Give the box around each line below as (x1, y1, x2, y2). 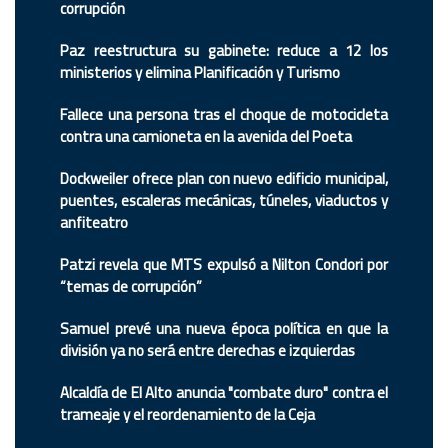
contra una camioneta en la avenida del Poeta (60, 121, 352, 151)
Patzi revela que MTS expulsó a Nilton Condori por (60, 249, 388, 279)
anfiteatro (60, 207, 128, 237)
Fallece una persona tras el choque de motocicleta (60, 99, 388, 129)
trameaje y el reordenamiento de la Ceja (60, 399, 318, 429)
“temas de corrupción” (60, 271, 202, 301)
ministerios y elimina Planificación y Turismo (60, 57, 340, 87)
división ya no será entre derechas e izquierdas (60, 335, 355, 365)
